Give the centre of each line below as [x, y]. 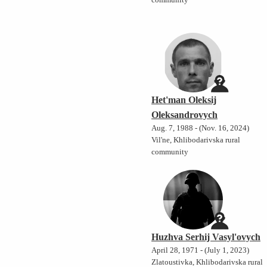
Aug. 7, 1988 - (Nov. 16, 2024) [201, 128]
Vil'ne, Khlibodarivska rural [196, 140]
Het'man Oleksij [184, 100]
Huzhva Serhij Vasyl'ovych [206, 237]
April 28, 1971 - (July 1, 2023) [201, 251]
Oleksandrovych [185, 115]
